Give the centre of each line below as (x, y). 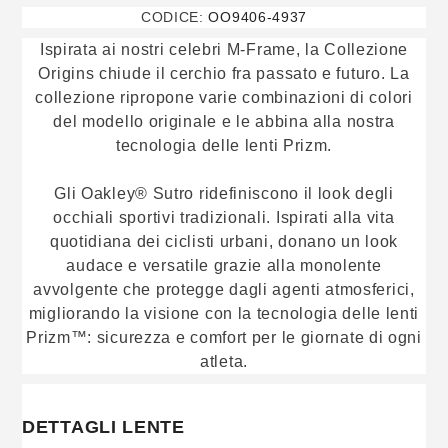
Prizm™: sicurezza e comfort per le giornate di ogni (224, 337)
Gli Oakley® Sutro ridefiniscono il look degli (224, 193)
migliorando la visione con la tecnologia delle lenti (224, 313)
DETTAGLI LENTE (103, 426)
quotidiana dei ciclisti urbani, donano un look (224, 241)
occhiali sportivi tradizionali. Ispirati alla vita (224, 217)
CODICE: (172, 16)
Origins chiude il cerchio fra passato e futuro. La (224, 73)
